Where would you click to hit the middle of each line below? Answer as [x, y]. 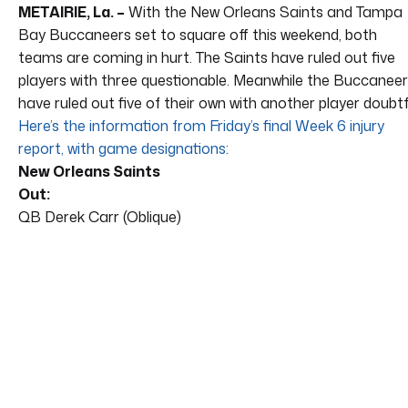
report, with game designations [122, 149]
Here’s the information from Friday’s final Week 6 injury [201, 126]
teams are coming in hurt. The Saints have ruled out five [207, 58]
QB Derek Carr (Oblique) [100, 217]
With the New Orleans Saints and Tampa [264, 12]
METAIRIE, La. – [71, 12]
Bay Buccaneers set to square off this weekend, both [198, 35]
